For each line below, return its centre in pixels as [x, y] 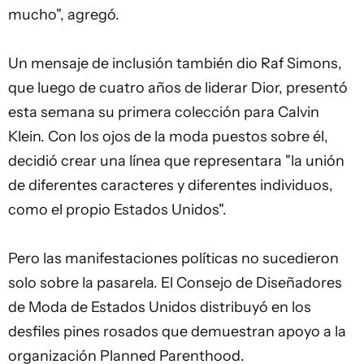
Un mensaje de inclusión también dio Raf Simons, [175, 63]
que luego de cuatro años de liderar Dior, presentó [178, 88]
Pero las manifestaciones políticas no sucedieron [173, 258]
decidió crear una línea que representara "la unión [176, 161]
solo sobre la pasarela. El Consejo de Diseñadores [175, 283]
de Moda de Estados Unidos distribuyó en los [160, 307]
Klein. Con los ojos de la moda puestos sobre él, [168, 136]
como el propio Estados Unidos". [117, 210]
